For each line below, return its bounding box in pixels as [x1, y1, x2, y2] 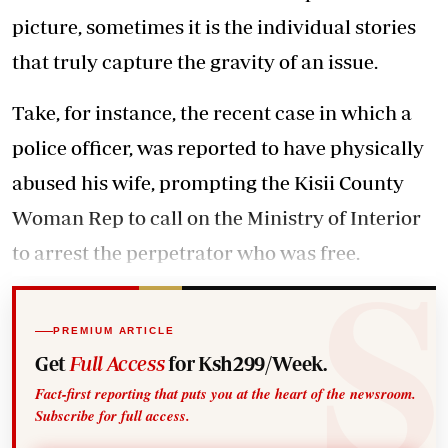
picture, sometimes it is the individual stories [12, 15, 416, 38]
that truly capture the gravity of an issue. [12, 50, 378, 73]
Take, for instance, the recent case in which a [12, 101, 412, 124]
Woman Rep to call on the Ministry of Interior [12, 206, 421, 229]
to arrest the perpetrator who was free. [12, 241, 360, 264]
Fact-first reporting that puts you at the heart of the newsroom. [35, 382, 417, 404]
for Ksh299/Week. [164, 351, 327, 375]
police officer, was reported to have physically [12, 136, 424, 159]
